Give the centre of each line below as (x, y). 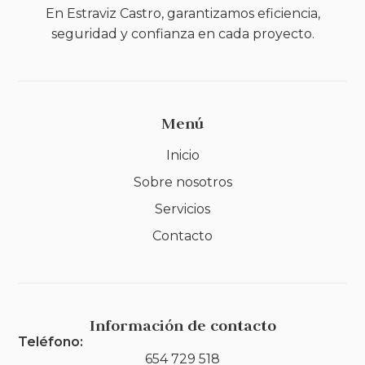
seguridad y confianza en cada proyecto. (182, 34)
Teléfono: (51, 342)
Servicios (182, 209)
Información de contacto (182, 326)
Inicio (182, 156)
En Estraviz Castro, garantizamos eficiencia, (182, 14)
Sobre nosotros (182, 182)
